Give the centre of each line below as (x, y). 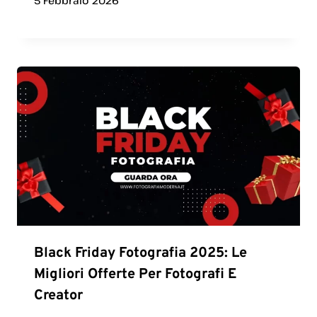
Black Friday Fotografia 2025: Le (140, 253)
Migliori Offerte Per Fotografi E (135, 274)
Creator (58, 295)
